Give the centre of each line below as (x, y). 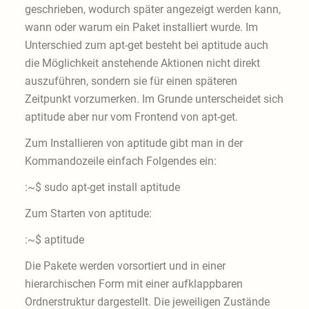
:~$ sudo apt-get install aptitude (102, 188)
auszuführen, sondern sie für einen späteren (131, 81)
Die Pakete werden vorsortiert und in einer (125, 266)
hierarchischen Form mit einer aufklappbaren (133, 284)
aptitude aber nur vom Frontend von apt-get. (131, 117)
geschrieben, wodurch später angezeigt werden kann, (152, 10)
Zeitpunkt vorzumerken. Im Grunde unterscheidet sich (154, 99)
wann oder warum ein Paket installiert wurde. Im (141, 28)
